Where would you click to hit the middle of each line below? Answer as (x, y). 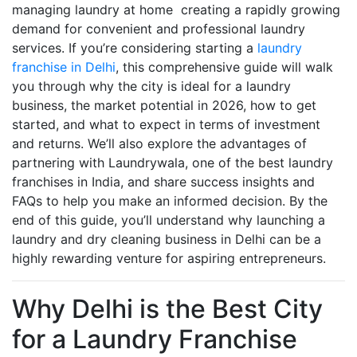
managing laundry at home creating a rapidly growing (176, 10)
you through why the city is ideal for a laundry (151, 86)
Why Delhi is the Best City (167, 309)
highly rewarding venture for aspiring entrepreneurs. (169, 258)
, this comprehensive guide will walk (224, 67)
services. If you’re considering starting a (135, 48)
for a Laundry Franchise (155, 339)
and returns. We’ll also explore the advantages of (159, 143)
